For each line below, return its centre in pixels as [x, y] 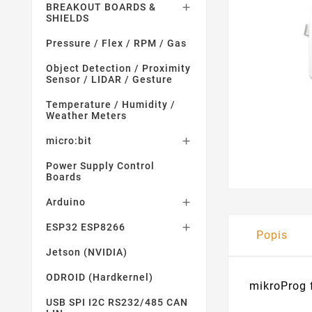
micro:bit [69, 141]
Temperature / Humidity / [111, 104]
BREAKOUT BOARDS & [101, 7]
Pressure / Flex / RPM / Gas [116, 43]
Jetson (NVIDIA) [87, 252]
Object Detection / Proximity [118, 68]
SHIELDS [68, 18]
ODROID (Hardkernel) [100, 277]
